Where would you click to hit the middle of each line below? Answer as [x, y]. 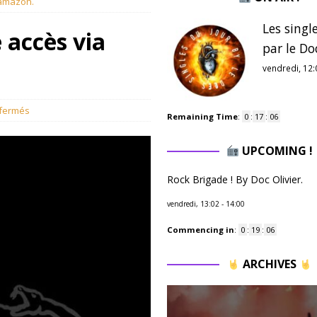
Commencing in [200, 230]
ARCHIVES [269, 264]
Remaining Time [202, 116]
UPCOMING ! [276, 151]
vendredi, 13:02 [193, 204]
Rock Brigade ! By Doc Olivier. [235, 179]
